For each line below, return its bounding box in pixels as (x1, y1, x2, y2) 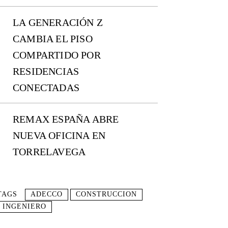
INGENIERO (3, 203, 46, 211)
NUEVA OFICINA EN (13, 130, 106, 141)
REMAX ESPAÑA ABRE (13, 113, 119, 125)
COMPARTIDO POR (13, 49, 101, 61)
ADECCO (31, 190, 63, 198)
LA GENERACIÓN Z (13, 17, 103, 28)
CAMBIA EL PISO (13, 33, 93, 45)
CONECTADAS (13, 82, 79, 94)
